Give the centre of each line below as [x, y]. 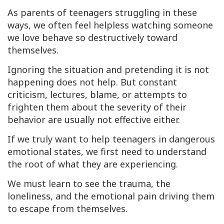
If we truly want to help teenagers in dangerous [111, 139]
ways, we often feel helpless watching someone [110, 25]
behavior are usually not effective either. [94, 120]
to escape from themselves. [67, 209]
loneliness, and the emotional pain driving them [111, 196]
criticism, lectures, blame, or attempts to [97, 95]
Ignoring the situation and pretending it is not [108, 70]
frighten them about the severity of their [97, 107]
